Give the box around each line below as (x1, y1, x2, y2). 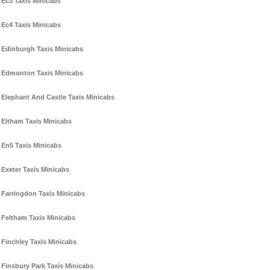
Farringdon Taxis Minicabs (1, 190, 85, 198)
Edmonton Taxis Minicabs (1, 69, 83, 77)
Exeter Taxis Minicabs (1, 166, 69, 174)
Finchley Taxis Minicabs (1, 238, 77, 246)
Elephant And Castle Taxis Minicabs (1, 93, 115, 101)
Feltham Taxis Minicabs (1, 214, 75, 222)
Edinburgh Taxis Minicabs (1, 45, 83, 53)
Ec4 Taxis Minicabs (1, 21, 61, 29)
